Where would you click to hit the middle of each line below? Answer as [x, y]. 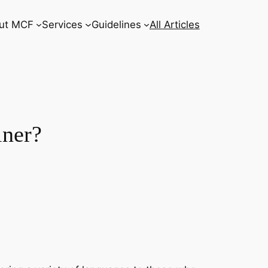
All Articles [174, 25]
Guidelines [116, 25]
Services [63, 25]
